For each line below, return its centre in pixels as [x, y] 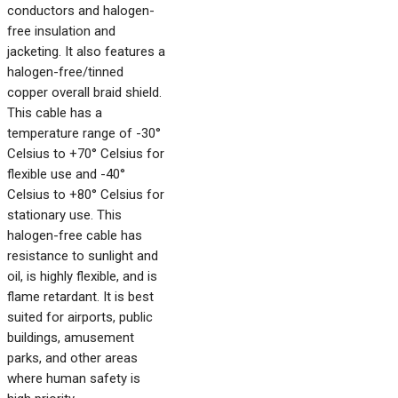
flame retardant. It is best [80, 297]
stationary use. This [64, 215]
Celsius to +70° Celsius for [86, 154]
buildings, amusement [71, 338]
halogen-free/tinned [65, 72]
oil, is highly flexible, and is [82, 276]
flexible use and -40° [66, 174]
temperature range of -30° [84, 133]
